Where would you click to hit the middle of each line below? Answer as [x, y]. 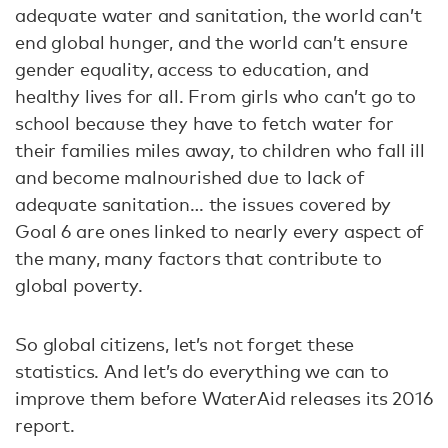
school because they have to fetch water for [205, 123]
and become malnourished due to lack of [190, 177]
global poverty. [79, 285]
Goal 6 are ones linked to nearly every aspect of [220, 231]
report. [45, 425]
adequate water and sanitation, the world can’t [218, 15]
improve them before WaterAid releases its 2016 [224, 398]
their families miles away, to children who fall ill [220, 150]
